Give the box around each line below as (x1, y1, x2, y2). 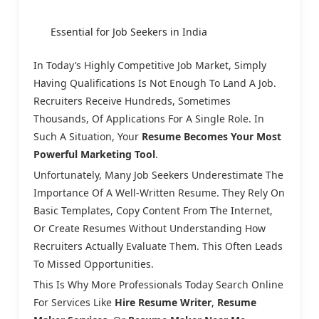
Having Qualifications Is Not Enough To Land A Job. (33, 75, 276, 90)
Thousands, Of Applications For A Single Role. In (33, 111, 264, 125)
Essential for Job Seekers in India (51, 24, 207, 38)
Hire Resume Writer (115, 295, 211, 309)
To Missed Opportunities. (33, 256, 154, 271)
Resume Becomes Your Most (142, 129, 281, 143)
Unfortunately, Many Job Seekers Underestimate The (33, 167, 283, 182)
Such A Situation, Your (33, 129, 142, 143)
